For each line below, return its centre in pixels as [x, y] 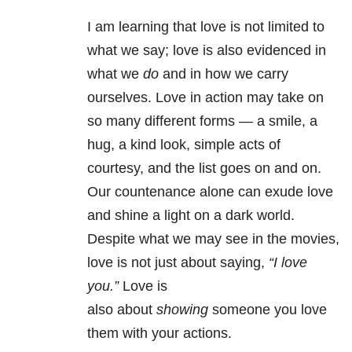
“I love [286, 263]
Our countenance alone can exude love [210, 192]
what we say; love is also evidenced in [207, 51]
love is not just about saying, [176, 263]
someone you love [268, 310]
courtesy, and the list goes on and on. [204, 169]
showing [182, 310]
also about [122, 310]
